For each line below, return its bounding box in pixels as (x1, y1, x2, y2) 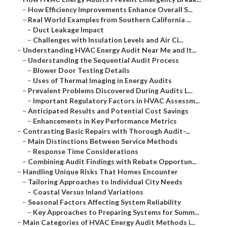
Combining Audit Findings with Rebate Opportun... (28, 157, 197, 166)
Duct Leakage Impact (33, 25, 104, 34)
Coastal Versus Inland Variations (33, 187, 143, 197)
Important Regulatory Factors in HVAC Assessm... (33, 96, 200, 105)
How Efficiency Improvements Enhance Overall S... (28, 5, 193, 14)
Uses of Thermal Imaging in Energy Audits (33, 76, 172, 85)
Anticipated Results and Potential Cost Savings (28, 106, 188, 116)
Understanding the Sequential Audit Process (28, 56, 179, 65)
